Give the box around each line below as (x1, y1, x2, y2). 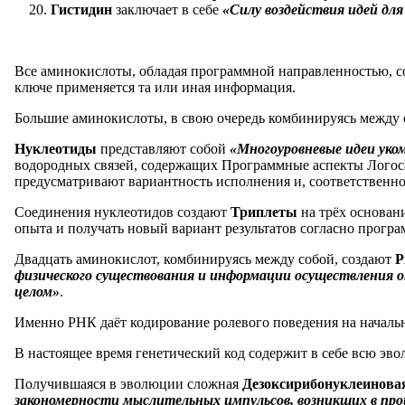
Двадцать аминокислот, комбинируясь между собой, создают (14, 250, 395, 267)
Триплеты (231, 203, 301, 220)
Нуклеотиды (14, 140, 100, 156)
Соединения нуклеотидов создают (14, 203, 231, 220)
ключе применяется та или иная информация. (14, 79, 296, 95)
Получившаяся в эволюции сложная (14, 375, 242, 391)
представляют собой (100, 140, 230, 156)
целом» (14, 283, 60, 299)
